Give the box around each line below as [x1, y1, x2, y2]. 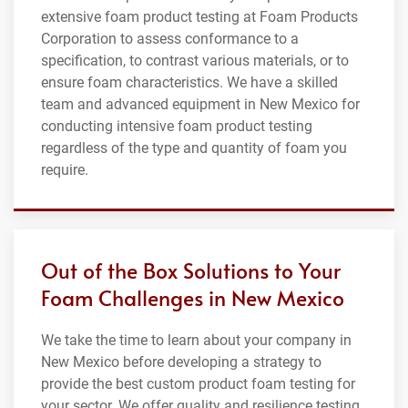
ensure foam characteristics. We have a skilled [41, 73, 338, 91]
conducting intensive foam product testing [41, 117, 312, 135]
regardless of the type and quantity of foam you [41, 138, 347, 157]
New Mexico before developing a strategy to [41, 352, 321, 371]
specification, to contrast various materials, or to [41, 51, 349, 69]
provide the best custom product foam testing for [41, 374, 355, 393]
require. [41, 160, 88, 178]
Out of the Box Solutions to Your [41, 255, 341, 284]
